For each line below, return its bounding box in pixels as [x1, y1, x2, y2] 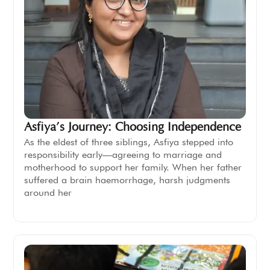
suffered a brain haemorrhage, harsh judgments [24, 174, 230, 186]
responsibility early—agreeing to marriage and [24, 149, 222, 161]
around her [24, 187, 72, 199]
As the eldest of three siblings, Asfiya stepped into [24, 136, 233, 148]
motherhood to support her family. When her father [24, 162, 242, 174]
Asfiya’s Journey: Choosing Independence [24, 121, 241, 134]
